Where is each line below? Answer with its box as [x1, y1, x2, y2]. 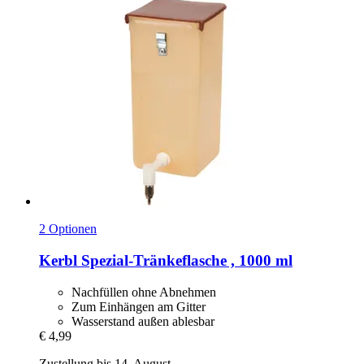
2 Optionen [39, 222, 97, 236]
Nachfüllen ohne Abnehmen [71, 284, 216, 299]
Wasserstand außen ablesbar [71, 314, 214, 328]
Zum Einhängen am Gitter [71, 299, 206, 314]
